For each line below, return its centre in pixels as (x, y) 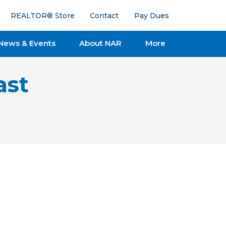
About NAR (100, 43)
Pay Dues (151, 15)
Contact (104, 15)
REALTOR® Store (42, 15)
